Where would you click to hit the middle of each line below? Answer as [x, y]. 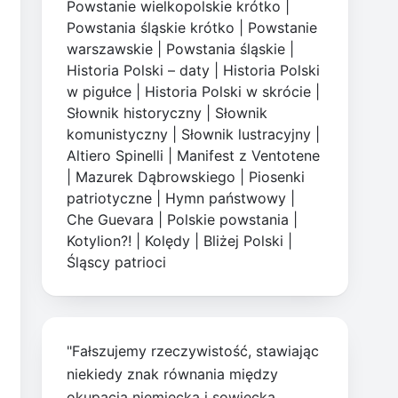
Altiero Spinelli [115, 156]
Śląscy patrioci [117, 263]
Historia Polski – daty [139, 71]
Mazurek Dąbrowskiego [156, 177]
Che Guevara [111, 220]
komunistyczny [118, 135]
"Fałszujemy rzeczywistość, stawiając [193, 351]
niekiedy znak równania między [173, 374]
